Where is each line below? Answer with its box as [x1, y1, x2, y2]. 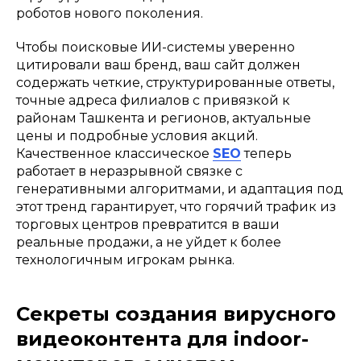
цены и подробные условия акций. [16, 127, 258, 143]
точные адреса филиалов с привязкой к [16, 92, 290, 108]
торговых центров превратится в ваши [16, 216, 280, 232]
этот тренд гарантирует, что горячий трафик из [16, 198, 336, 214]
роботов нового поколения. [16, 5, 203, 21]
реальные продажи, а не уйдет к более [16, 234, 281, 250]
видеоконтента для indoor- [16, 326, 309, 351]
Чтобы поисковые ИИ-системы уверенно [16, 39, 295, 55]
